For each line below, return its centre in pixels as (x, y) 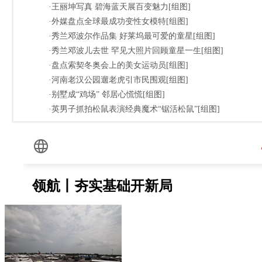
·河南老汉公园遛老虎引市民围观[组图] (118, 80)
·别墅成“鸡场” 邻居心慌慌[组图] (107, 94)
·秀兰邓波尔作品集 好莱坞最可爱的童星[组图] (132, 36)
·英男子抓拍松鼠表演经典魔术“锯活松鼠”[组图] (134, 109)
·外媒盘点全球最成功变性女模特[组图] (118, 21)
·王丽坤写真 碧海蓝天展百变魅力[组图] (120, 6)
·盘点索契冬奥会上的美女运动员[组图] (118, 65)
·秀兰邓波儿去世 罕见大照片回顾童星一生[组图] (136, 50)
